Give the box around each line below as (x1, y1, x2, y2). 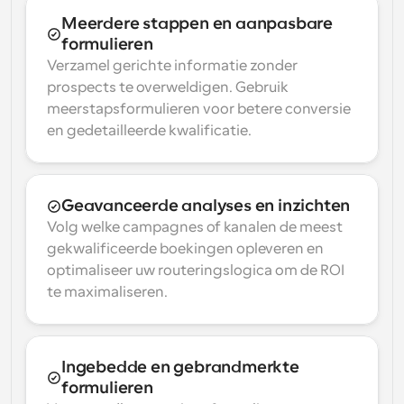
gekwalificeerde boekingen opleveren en (47, 241, 324, 257)
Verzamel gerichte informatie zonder (47, 58, 298, 74)
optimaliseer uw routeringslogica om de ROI (47, 262, 344, 279)
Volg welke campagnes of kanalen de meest (47, 219, 343, 235)
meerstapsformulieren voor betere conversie (47, 101, 351, 117)
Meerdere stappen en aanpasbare (61, 14, 333, 32)
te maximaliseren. (47, 284, 168, 300)
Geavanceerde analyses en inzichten (61, 197, 351, 215)
